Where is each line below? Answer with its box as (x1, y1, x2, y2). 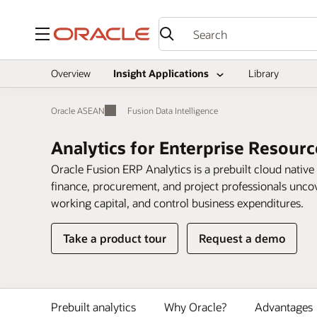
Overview (51, 67, 91, 80)
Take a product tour (63, 231, 166, 246)
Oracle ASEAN (51, 105, 105, 116)
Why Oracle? (164, 299, 226, 314)
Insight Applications (113, 67, 209, 80)
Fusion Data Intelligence (127, 105, 218, 116)
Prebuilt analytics (51, 299, 136, 314)
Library (248, 67, 279, 80)
